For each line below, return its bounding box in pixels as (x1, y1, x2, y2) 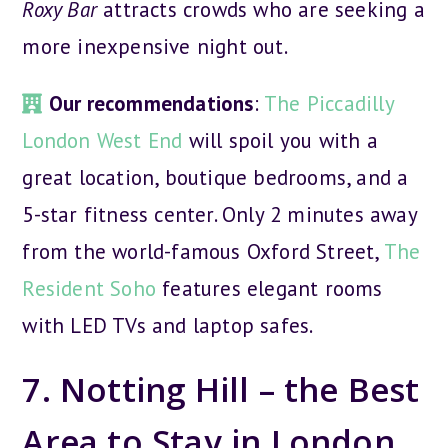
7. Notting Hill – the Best (22, 366, 420, 412)
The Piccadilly (264, 89, 394, 117)
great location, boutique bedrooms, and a (22, 163, 409, 191)
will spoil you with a (182, 126, 378, 154)
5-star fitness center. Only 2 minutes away (22, 200, 417, 228)
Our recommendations (48, 89, 254, 117)
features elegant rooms (156, 274, 383, 302)
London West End (22, 126, 183, 154)
